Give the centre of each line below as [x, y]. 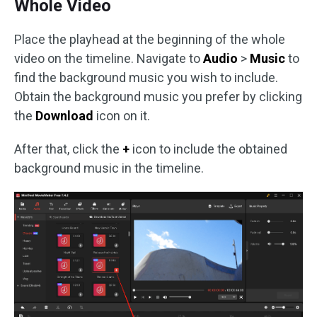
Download [64, 115]
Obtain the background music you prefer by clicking [158, 96]
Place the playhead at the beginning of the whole [150, 39]
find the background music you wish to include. [146, 77]
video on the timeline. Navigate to [109, 58]
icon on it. [122, 115]
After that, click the [68, 149]
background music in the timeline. [109, 168]
